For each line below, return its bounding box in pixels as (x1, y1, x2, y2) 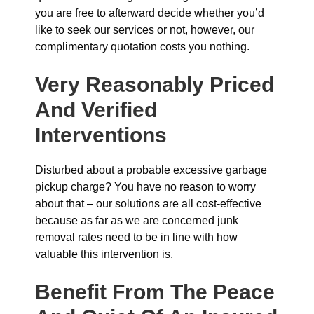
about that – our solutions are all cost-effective (35, 198, 261, 210)
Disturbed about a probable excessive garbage (35, 164, 267, 176)
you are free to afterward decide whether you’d (35, 7, 264, 19)
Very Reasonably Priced (35, 73, 274, 96)
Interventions (35, 123, 167, 146)
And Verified (35, 98, 157, 121)
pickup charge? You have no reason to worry (35, 181, 256, 193)
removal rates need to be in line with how (35, 231, 238, 243)
